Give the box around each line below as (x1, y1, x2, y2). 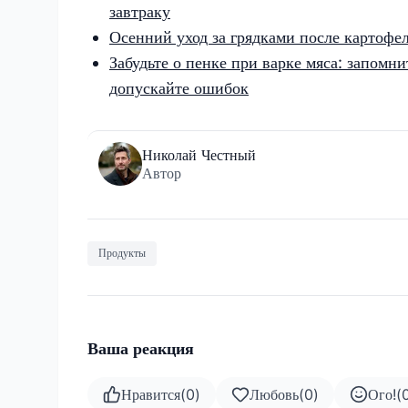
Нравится (121, 385, 180, 404)
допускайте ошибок (109, 77, 249, 97)
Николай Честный (142, 145, 256, 164)
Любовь (250, 385, 299, 404)
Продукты (98, 246, 146, 260)
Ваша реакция (87, 339, 194, 359)
